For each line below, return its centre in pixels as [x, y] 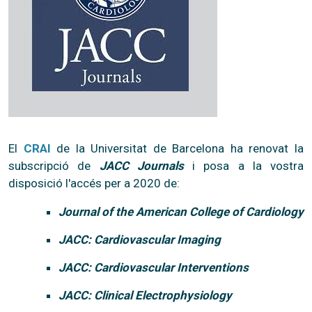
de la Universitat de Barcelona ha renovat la [177, 148]
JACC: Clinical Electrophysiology [145, 295]
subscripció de [54, 165]
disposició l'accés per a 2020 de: [94, 183]
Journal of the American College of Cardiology [181, 211]
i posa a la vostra [243, 165]
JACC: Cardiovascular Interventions [154, 267]
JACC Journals [141, 165]
